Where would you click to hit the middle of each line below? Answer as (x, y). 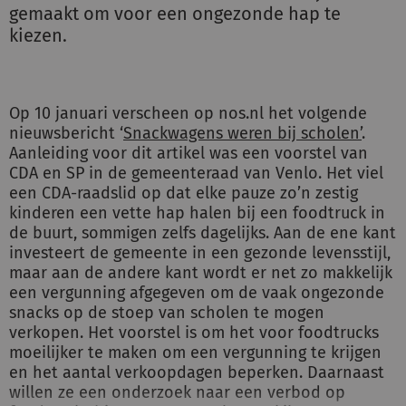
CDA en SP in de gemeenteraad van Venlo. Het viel (196, 173)
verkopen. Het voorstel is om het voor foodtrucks (194, 333)
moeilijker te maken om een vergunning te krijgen (195, 353)
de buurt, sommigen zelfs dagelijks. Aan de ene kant (203, 233)
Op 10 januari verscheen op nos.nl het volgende (188, 113)
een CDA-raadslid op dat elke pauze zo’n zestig (184, 193)
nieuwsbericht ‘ (66, 133)
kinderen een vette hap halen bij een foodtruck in (197, 213)
